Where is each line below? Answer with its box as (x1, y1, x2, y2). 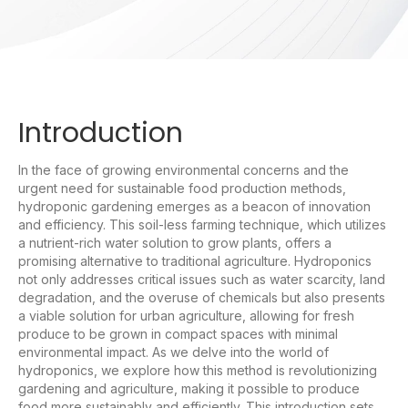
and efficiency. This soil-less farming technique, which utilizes (18, 216, 386, 232)
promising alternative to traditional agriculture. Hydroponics (18, 252, 372, 269)
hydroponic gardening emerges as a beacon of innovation (18, 198, 371, 214)
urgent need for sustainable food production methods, (18, 179, 346, 196)
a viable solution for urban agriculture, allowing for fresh (18, 307, 354, 323)
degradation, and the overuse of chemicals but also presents (18, 289, 385, 305)
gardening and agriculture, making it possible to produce (18, 380, 360, 396)
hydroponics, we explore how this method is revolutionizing (18, 362, 377, 378)
